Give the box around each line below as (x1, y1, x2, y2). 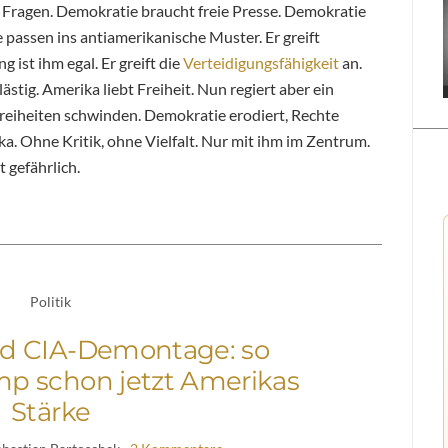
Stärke (11, 395, 91, 428)
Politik (30, 292, 72, 310)
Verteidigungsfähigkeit (183, 52, 339, 72)
